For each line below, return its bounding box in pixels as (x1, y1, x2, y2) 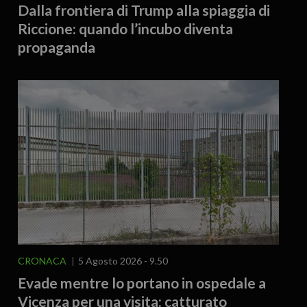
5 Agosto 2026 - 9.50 (77, 255, 168, 267)
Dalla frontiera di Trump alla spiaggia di (17, 1, 270, 19)
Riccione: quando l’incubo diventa (17, 20, 233, 38)
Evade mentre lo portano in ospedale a (17, 274, 266, 292)
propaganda (17, 38, 95, 56)
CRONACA (17, 255, 66, 267)
